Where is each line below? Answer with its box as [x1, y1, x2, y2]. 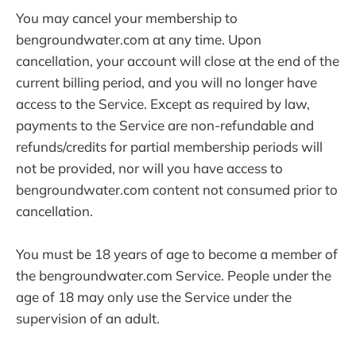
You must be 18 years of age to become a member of [16, 246, 338, 263]
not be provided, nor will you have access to [16, 160, 283, 177]
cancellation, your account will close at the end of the [16, 52, 339, 70]
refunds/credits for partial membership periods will [16, 138, 323, 156]
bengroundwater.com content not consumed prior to [16, 181, 338, 199]
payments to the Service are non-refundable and [16, 117, 314, 134]
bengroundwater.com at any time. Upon [16, 31, 261, 48]
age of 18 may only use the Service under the [16, 288, 292, 306]
